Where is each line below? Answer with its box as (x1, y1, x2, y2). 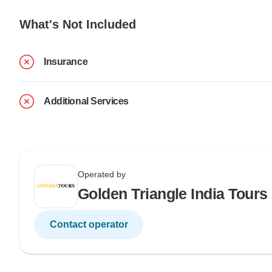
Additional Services (44, 95, 129, 106)
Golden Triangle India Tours (78, 185, 268, 202)
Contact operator (49, 219, 128, 229)
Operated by (78, 169, 126, 179)
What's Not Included (19, 18, 136, 32)
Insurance (44, 56, 88, 67)
